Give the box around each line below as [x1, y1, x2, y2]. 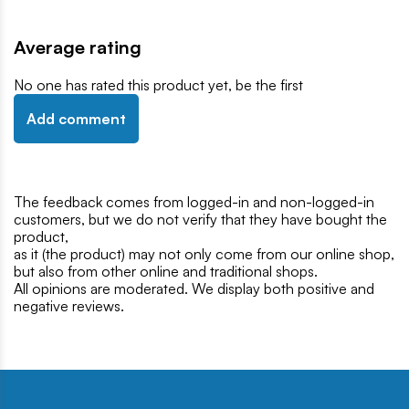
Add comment [26, 110, 126, 129]
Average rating [14, 36, 142, 59]
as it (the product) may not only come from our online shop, [14, 245, 394, 264]
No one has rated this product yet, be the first [14, 76, 303, 95]
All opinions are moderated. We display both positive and [14, 279, 374, 299]
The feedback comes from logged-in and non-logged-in [14, 193, 374, 212]
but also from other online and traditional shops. [14, 262, 318, 281]
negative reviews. [14, 297, 124, 316]
